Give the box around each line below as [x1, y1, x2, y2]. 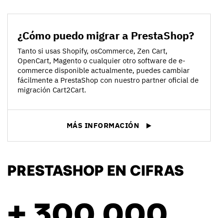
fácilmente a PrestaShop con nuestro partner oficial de [18, 75, 199, 85]
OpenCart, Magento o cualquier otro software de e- [18, 56, 185, 66]
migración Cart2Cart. [18, 85, 86, 95]
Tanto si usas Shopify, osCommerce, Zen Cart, [18, 46, 167, 56]
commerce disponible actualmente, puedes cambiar [18, 66, 190, 75]
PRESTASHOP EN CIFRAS [7, 162, 184, 178]
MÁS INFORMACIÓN [66, 121, 140, 130]
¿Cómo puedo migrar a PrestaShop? [18, 28, 194, 43]
